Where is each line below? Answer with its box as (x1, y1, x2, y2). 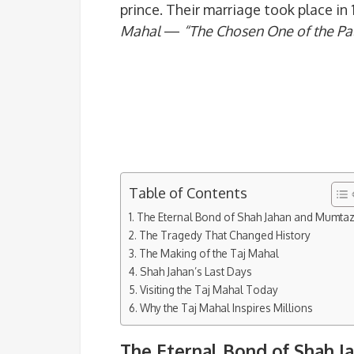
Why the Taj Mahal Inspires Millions (139, 301, 313, 314)
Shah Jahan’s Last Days (139, 265, 252, 278)
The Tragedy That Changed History (138, 228, 311, 242)
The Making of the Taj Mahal (138, 247, 279, 260)
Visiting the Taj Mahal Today (139, 283, 278, 296)
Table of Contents (129, 184, 247, 201)
